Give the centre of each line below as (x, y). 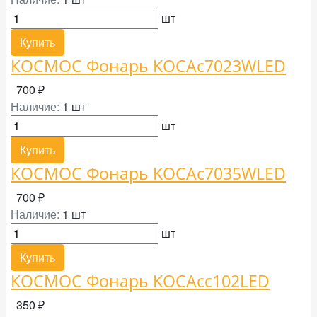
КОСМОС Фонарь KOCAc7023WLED (148, 66)
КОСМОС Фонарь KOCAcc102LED (140, 281)
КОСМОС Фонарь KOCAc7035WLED (148, 173)
